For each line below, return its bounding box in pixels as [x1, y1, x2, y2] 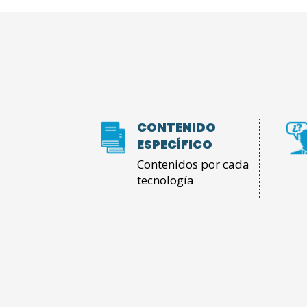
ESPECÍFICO [137, 136, 213, 153]
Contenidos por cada [137, 156, 250, 173]
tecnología [137, 172, 195, 188]
